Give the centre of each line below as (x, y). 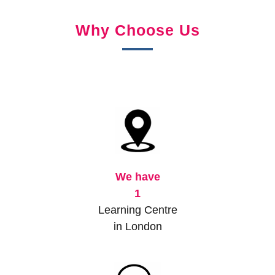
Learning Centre (137, 210)
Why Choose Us (137, 30)
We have (137, 176)
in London (137, 226)
